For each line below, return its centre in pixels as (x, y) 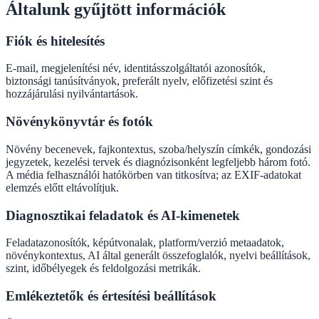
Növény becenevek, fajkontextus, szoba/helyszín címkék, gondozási (158, 149)
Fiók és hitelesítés (55, 41)
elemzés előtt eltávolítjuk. (62, 187)
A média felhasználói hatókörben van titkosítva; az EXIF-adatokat (153, 174)
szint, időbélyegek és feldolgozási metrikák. (103, 268)
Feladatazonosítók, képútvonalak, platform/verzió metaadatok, (145, 243)
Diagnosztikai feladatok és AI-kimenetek (123, 215)
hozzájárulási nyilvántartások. (72, 94)
